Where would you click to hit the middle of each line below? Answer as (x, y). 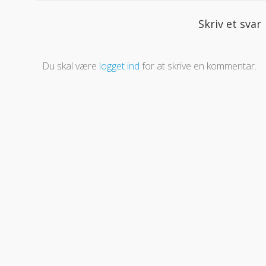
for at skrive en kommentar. (198, 66)
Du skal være (70, 66)
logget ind (119, 66)
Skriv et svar (230, 23)
